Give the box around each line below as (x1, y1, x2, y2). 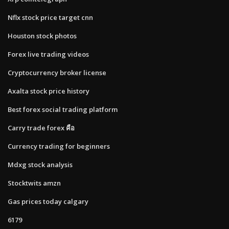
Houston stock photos (8, 31, 77, 40)
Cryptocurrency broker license (8, 67, 106, 77)
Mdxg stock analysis (8, 159, 73, 169)
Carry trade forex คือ (8, 123, 75, 132)
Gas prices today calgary (8, 196, 88, 206)
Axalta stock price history (8, 86, 89, 96)
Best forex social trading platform (8, 104, 118, 114)
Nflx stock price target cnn (8, 12, 93, 22)
